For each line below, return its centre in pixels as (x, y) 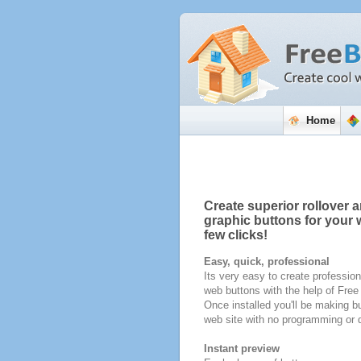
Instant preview (241, 349)
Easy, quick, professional (266, 261)
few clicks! (235, 235)
